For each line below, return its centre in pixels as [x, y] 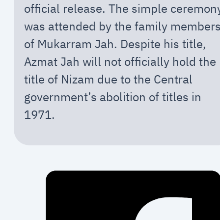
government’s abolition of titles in [112, 97]
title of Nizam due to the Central [108, 79]
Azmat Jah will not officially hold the [120, 62]
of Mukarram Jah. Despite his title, [115, 44]
